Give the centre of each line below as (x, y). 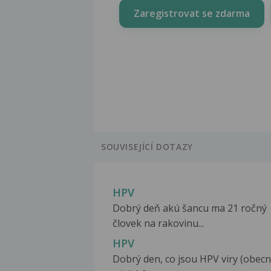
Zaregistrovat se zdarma (192, 13)
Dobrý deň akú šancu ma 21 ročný (190, 208)
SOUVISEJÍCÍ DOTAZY (147, 147)
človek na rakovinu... (158, 224)
